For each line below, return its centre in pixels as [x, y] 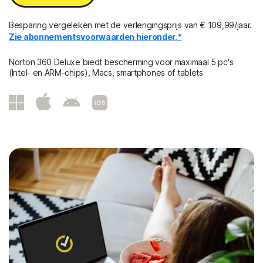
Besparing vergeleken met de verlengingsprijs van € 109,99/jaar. [131, 25]
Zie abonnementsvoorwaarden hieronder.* [95, 37]
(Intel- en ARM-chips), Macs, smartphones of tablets [106, 73]
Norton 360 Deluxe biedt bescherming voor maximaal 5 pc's [121, 62]
